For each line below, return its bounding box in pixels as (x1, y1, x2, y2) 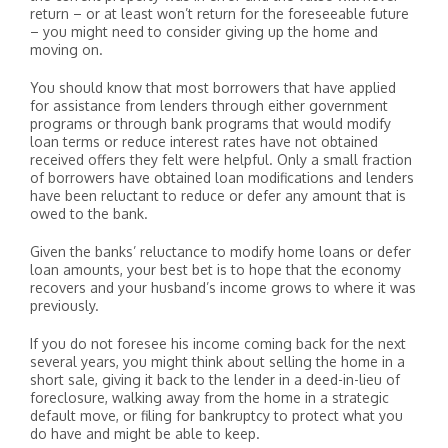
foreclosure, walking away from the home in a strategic (30, 389, 389, 406)
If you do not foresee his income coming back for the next (30, 335, 406, 352)
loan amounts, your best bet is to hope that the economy (30, 261, 401, 278)
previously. (30, 297, 99, 314)
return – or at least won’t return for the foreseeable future (30, 5, 409, 22)
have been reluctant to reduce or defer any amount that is (30, 187, 406, 204)
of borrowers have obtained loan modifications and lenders (30, 169, 414, 186)
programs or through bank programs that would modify (30, 115, 391, 132)
